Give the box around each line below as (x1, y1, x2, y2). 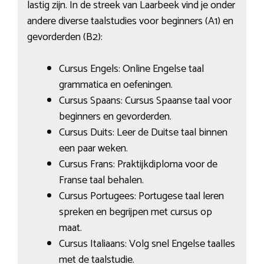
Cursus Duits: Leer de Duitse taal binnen (58, 124, 227, 142)
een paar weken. (58, 140, 128, 158)
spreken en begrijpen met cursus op (58, 203, 212, 222)
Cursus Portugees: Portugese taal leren (58, 187, 224, 206)
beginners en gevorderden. (58, 108, 171, 126)
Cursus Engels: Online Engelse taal (58, 60, 204, 78)
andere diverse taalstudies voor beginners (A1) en (27, 12, 233, 31)
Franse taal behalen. (58, 171, 144, 190)
